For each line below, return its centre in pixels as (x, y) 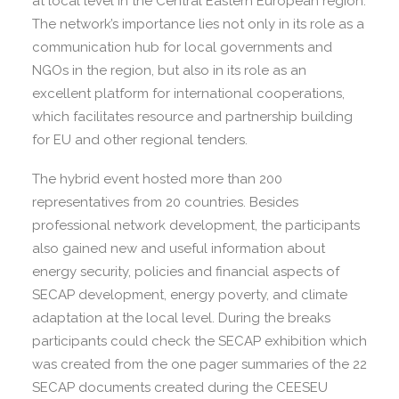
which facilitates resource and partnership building (192, 117)
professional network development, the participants (196, 225)
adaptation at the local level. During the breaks (181, 318)
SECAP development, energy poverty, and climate (190, 295)
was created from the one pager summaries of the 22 (199, 364)
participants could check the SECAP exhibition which (199, 341)
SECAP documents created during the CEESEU (180, 387)
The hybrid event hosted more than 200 (157, 179)
